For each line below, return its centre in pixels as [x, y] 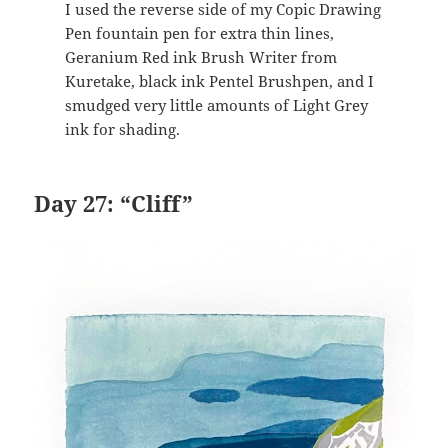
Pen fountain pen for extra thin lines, [199, 32]
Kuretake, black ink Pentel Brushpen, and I [219, 80]
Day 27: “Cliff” [114, 202]
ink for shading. [122, 128]
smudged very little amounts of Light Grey [216, 104]
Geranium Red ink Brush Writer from [200, 56]
